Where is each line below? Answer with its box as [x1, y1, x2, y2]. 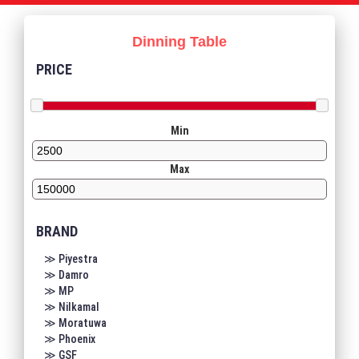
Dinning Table [132, 34, 227, 50]
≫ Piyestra [44, 252, 98, 265]
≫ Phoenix [44, 332, 95, 345]
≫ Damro [44, 268, 89, 281]
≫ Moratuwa [44, 316, 107, 329]
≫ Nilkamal [44, 300, 99, 313]
